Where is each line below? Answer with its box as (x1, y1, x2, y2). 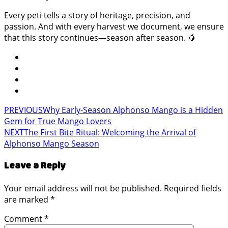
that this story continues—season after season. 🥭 (4, 32, 196, 43)
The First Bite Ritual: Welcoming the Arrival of (24, 126, 196, 138)
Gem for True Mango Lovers (4, 115, 111, 127)
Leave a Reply (4, 158, 65, 174)
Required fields (164, 183, 221, 194)
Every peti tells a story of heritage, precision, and (4, 9, 190, 21)
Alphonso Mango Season (4, 137, 99, 149)
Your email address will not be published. (4, 183, 162, 194)
